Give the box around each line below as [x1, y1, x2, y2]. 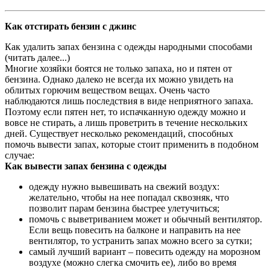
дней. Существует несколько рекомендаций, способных [5, 128, 233, 139]
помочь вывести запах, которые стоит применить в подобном [5, 139, 259, 150]
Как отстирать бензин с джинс [5, 21, 136, 32]
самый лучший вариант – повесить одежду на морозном [29, 246, 260, 257]
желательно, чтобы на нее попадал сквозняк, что [29, 192, 229, 203]
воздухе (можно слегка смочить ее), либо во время [29, 257, 236, 268]
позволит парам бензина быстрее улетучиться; [29, 203, 219, 214]
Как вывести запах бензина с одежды [5, 161, 167, 172]
